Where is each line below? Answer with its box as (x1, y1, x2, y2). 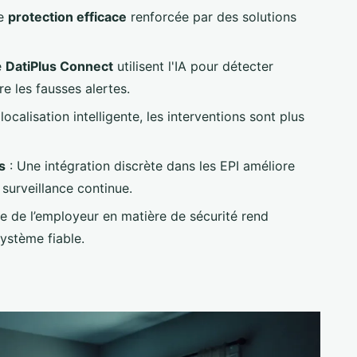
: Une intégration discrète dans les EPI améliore (6, 158, 295, 175)
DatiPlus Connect (6, 58, 113, 75)
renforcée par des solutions (127, 8, 296, 25)
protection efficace (8, 8, 127, 25)
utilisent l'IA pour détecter (113, 58, 273, 75)
